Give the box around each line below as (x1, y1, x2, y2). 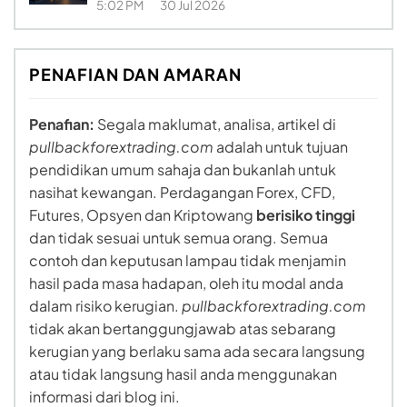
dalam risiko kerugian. (29, 296, 182, 316)
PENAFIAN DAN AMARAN (29, 64, 242, 85)
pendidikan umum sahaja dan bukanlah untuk (29, 160, 336, 180)
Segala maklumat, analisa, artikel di (94, 114, 336, 134)
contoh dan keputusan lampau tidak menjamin (29, 251, 346, 271)
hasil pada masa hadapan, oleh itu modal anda (29, 273, 343, 293)
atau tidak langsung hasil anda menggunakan (29, 364, 337, 384)
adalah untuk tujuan (213, 137, 348, 157)
